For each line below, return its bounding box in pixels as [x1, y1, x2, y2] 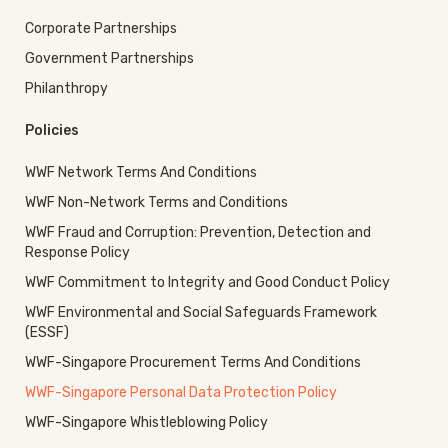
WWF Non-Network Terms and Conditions [25, 194, 288, 212]
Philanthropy [25, 80, 108, 98]
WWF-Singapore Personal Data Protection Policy [25, 384, 337, 402]
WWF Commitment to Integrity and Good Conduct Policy [25, 274, 390, 292]
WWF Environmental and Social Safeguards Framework [25, 304, 377, 322]
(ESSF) [25, 324, 69, 342]
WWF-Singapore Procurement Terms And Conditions [25, 354, 361, 372]
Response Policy [25, 244, 130, 262]
